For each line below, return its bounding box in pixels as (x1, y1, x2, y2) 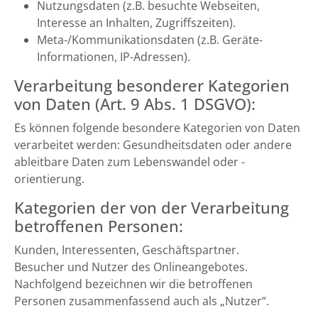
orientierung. (14, 171, 84, 187)
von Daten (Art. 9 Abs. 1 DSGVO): (14, 93, 256, 115)
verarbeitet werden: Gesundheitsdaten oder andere (14, 137, 292, 153)
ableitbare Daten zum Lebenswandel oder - (14, 154, 245, 170)
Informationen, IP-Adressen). (37, 49, 190, 65)
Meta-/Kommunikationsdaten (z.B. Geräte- (37, 32, 263, 48)
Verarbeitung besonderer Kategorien (14, 75, 290, 97)
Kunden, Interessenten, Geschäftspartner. (14, 242, 239, 258)
